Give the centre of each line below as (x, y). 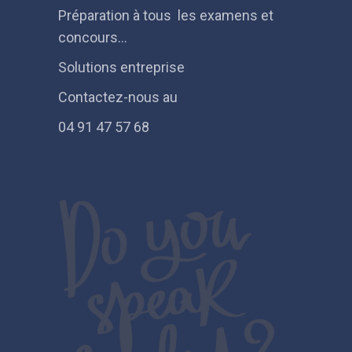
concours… (93, 37)
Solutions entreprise (121, 67)
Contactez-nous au (118, 97)
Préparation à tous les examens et (166, 15)
